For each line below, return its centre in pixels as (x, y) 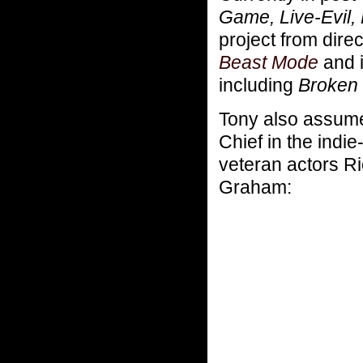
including (258, 85)
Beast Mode (269, 62)
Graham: (255, 187)
